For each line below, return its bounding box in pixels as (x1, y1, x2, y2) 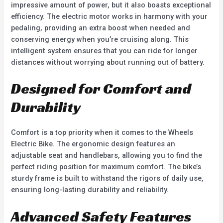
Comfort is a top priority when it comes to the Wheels (11, 128, 194, 137)
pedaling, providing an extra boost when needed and (11, 23, 191, 33)
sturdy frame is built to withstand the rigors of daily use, (11, 174, 204, 183)
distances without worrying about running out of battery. (11, 58, 205, 67)
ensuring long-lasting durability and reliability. (11, 185, 169, 195)
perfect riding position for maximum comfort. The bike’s (11, 162, 202, 172)
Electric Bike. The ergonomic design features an (11, 139, 176, 149)
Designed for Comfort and (11, 79, 192, 99)
